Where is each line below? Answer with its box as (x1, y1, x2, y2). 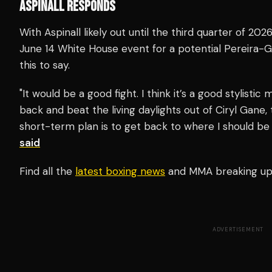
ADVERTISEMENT (212, 225, 264, 233)
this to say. (19, 58, 70, 72)
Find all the (19, 164, 75, 178)
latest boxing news (75, 164, 165, 178)
